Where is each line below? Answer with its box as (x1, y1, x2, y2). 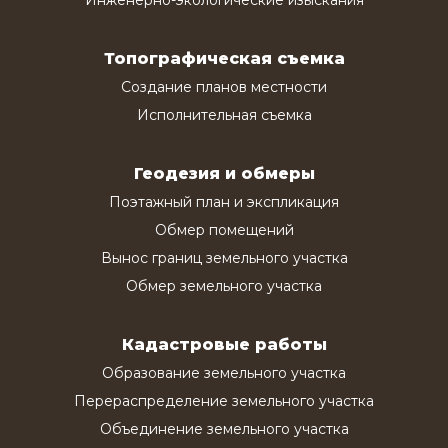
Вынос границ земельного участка (100, 248, 348, 267)
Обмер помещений (154, 220, 294, 239)
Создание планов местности (121, 77, 327, 96)
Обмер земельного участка (126, 276, 322, 295)
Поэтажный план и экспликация (109, 192, 339, 211)
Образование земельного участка (102, 363, 346, 382)
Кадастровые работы (121, 334, 327, 354)
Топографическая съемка (103, 48, 345, 68)
